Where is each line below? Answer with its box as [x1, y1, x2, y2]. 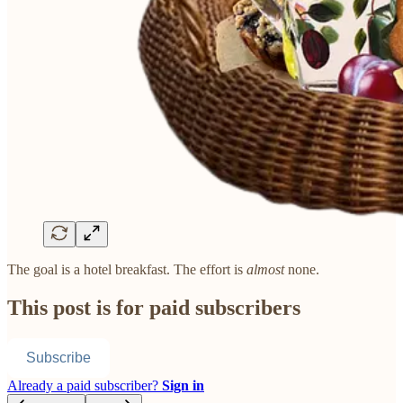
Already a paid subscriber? [7, 378, 162, 394]
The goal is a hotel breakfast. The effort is [7, 262, 246, 278]
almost [246, 262, 284, 278]
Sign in [162, 378, 204, 394]
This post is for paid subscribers [7, 296, 300, 320]
